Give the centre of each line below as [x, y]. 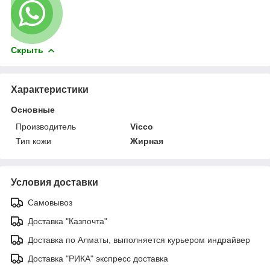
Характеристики [50, 89]
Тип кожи [33, 141]
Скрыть [27, 50]
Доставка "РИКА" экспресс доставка [98, 258]
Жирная [147, 141]
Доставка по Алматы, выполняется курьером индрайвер [139, 240]
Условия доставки [55, 182]
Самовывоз [50, 202]
